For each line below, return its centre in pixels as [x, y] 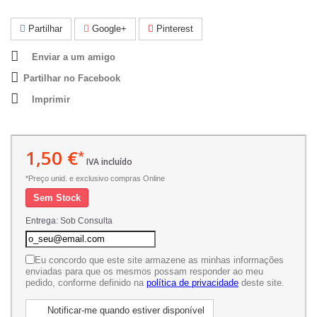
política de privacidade [192, 283]
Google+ [108, 29]
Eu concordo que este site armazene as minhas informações [159, 260]
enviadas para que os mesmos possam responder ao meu [144, 271]
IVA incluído [108, 162]
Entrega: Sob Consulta [69, 221]
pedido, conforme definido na [86, 283]
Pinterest [173, 29]
